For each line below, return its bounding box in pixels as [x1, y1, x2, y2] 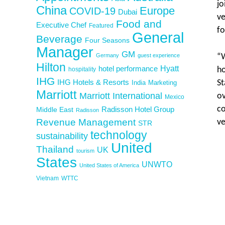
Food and [116, 18, 162, 30]
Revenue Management [36, 116, 136, 128]
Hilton [36, 60, 66, 74]
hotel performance [98, 64, 158, 73]
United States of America [79, 162, 139, 168]
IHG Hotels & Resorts [57, 77, 129, 86]
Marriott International [79, 90, 162, 101]
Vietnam [36, 174, 59, 182]
